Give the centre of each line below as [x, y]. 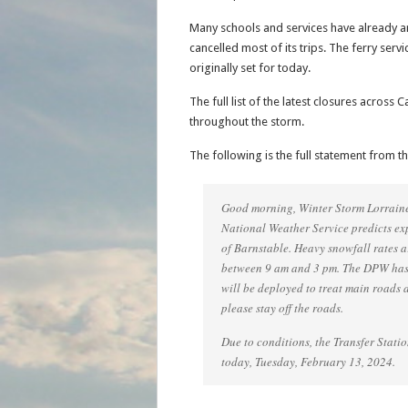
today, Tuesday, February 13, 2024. [308, 362]
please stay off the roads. [282, 308]
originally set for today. [250, 68]
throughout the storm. [246, 122]
